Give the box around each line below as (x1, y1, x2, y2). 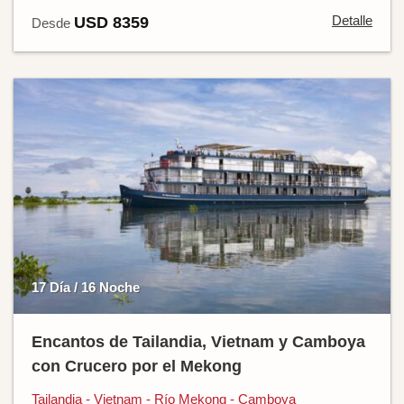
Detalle (332, 12, 372, 28)
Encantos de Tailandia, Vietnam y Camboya (32, 332, 365, 351)
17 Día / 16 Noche (32, 279, 140, 295)
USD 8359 (74, 13, 149, 32)
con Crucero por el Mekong (32, 356, 242, 375)
